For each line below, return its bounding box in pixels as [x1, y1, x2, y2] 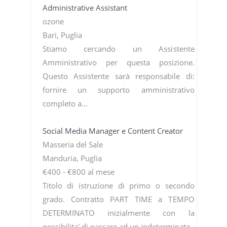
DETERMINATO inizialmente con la [42, 207, 195, 218]
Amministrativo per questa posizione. [42, 57, 195, 67]
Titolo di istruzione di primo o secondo [42, 180, 195, 191]
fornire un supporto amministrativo [42, 84, 195, 95]
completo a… [42, 98, 88, 108]
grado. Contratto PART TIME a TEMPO [42, 194, 195, 204]
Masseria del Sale [42, 139, 103, 149]
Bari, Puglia [42, 29, 82, 40]
